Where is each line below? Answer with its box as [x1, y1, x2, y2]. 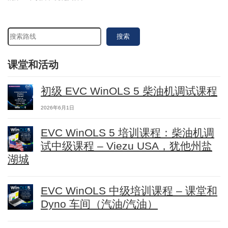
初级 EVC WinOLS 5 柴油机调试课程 [41, 84, 217, 97]
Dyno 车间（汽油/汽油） [41, 197, 158, 210]
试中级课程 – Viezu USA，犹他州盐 [41, 139, 212, 152]
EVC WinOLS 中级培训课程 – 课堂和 [41, 184, 217, 196]
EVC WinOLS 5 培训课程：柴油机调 [41, 126, 214, 138]
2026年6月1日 [41, 104, 74, 110]
